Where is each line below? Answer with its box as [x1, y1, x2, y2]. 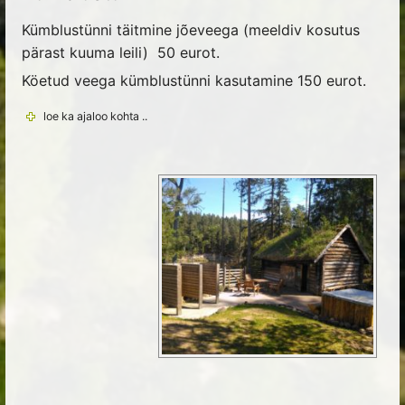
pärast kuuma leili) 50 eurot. [21, 43, 220, 62]
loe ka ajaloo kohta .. [43, 109, 148, 124]
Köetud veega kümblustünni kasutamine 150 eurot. [21, 71, 366, 90]
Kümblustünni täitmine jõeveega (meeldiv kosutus [21, 21, 360, 40]
